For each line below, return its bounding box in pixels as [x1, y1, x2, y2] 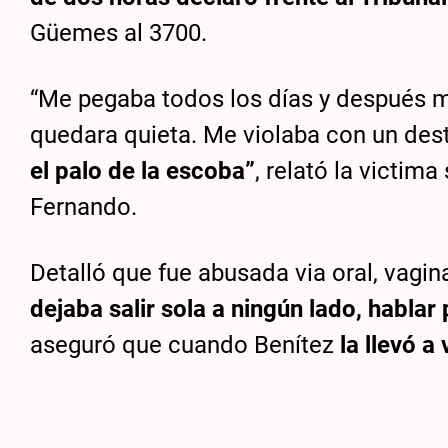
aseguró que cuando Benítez [30, 331, 341, 360]
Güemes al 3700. [30, 18, 208, 47]
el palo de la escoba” [30, 157, 256, 186]
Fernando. [30, 193, 138, 222]
